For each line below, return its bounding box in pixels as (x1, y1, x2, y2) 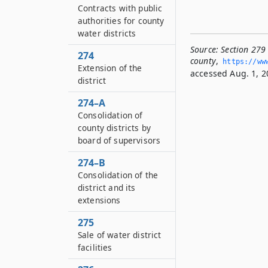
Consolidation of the (78, 169, 159, 181)
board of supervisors (78, 135, 161, 146)
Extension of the (78, 62, 142, 74)
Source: (190, 44, 219, 55)
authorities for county (78, 15, 165, 26)
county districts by (78, 122, 151, 133)
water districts (78, 28, 136, 39)
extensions (78, 194, 121, 206)
